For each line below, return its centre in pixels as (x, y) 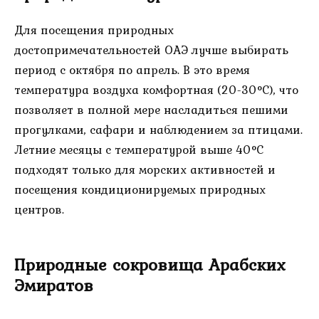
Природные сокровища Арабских (150, 265)
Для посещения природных (94, 30)
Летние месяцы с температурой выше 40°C (139, 150)
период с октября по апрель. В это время (132, 70)
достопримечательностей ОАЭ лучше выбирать (151, 50)
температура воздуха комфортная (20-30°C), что (156, 90)
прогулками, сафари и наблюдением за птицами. (158, 130)
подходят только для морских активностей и (145, 170)
